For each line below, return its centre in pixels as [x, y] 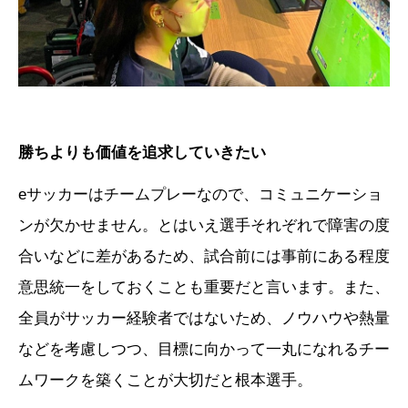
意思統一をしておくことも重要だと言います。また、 [204, 287]
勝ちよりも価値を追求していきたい [142, 152]
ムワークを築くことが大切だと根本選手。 [165, 380]
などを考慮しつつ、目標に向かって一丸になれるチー [204, 349]
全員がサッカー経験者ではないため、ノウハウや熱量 [204, 318]
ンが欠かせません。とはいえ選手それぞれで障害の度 [204, 225]
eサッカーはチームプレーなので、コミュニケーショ [200, 194]
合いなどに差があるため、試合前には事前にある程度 [204, 256]
